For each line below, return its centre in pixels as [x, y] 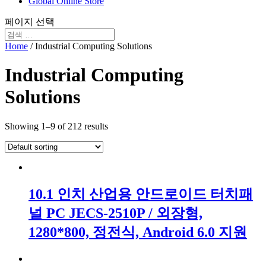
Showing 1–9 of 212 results [56, 126]
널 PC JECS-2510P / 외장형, [115, 213]
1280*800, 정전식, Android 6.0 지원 [138, 232]
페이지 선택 [30, 22]
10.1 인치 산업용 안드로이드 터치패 [141, 194]
